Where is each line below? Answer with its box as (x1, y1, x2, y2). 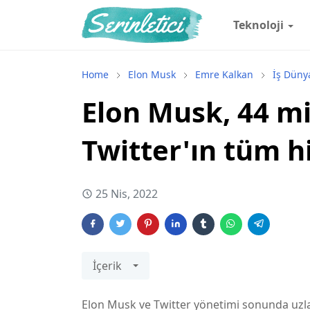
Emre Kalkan (195, 68, 253, 81)
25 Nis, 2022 (95, 186, 158, 201)
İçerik (93, 258, 122, 273)
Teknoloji (233, 17, 284, 33)
